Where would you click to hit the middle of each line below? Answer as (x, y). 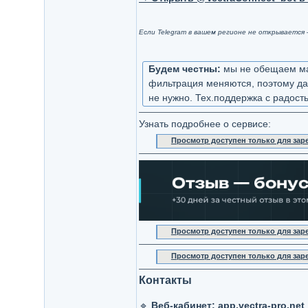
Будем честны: (184, 69)
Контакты (165, 280)
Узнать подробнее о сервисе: (205, 124)
